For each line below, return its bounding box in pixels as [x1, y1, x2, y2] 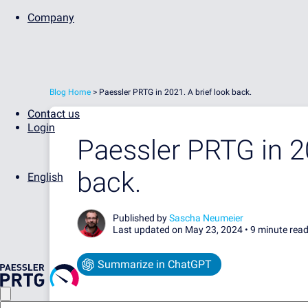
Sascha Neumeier [169, 212, 243, 223]
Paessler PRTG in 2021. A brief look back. [99, 87, 252, 97]
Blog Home [49, 87, 91, 97]
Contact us [27, 107, 80, 120]
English [27, 170, 63, 184]
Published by [113, 212, 169, 223]
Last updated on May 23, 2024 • [113, 224, 250, 235]
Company [27, 11, 74, 24]
